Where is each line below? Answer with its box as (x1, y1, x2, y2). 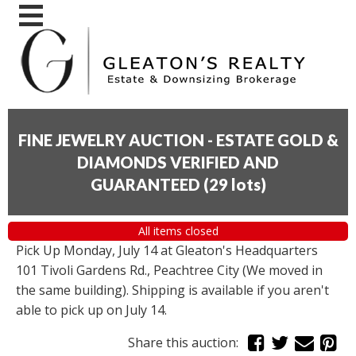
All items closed (137, 223, 219, 239)
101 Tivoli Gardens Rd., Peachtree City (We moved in (16, 261, 323, 280)
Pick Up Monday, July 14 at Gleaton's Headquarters (16, 242, 318, 260)
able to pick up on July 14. (16, 301, 167, 319)
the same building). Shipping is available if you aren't (16, 281, 329, 300)
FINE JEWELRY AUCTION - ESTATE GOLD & (17, 130, 339, 149)
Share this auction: (128, 334, 245, 352)
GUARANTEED (90, 174, 200, 194)
